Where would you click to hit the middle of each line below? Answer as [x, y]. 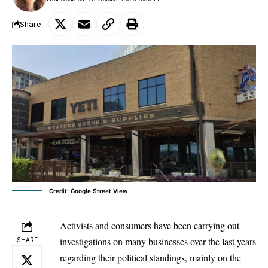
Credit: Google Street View [88, 191]
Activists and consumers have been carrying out [150, 225]
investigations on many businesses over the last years [158, 241]
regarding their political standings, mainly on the [150, 257]
